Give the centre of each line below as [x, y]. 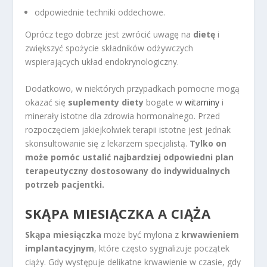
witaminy [202, 103]
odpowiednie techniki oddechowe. [100, 12]
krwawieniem [210, 234]
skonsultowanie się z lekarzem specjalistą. [108, 144]
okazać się [47, 103]
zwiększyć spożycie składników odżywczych [109, 48]
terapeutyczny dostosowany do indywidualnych [128, 171]
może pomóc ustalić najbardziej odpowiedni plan [130, 157]
